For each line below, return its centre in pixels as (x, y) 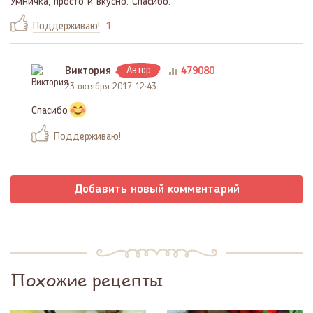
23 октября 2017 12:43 (111, 86)
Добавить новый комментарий (156, 189)
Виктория (88, 71)
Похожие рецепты (87, 279)
